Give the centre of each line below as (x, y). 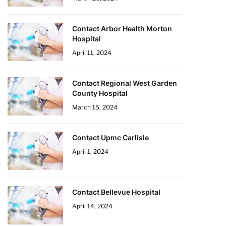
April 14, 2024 (92, 206)
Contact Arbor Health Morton (122, 29)
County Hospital (100, 93)
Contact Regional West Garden (125, 83)
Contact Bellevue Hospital (116, 192)
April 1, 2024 (90, 152)
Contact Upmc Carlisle (110, 137)
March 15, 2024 (95, 107)
